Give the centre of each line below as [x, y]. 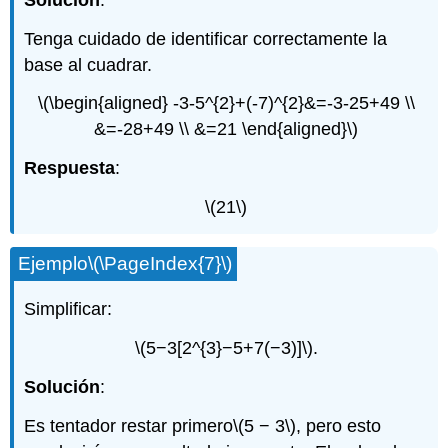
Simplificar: [68, 309]
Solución [62, 387]
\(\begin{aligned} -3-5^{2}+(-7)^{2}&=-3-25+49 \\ [226, 103]
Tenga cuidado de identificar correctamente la [206, 38]
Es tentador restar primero [129, 425]
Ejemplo [53, 263]
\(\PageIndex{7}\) [160, 263]
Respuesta [70, 168]
